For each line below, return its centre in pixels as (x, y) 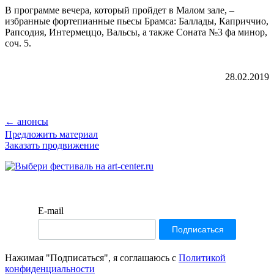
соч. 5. (18, 43)
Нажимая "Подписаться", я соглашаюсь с (92, 257)
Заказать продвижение (52, 145)
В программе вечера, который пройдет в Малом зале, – (120, 10)
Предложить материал (51, 134)
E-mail (51, 210)
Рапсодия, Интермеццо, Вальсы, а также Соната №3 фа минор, (136, 32)
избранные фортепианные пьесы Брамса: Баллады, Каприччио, (137, 21)
